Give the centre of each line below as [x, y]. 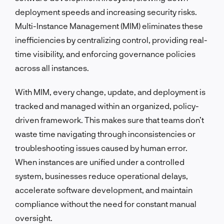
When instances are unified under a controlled [100, 161]
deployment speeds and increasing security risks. [106, 11]
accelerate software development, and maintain [104, 189]
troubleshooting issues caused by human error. [101, 147]
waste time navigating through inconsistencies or [105, 133]
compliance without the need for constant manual [106, 203]
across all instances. [52, 67]
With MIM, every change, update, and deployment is [110, 91]
